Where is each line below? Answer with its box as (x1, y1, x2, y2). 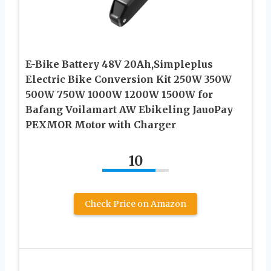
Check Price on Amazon (85, 198, 186, 210)
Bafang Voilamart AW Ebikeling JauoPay (25, 103, 233, 116)
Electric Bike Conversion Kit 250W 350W (25, 73, 232, 86)
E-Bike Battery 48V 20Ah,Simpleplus (25, 58, 213, 71)
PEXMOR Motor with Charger (25, 119, 176, 131)
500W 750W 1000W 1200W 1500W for (25, 88, 213, 101)
